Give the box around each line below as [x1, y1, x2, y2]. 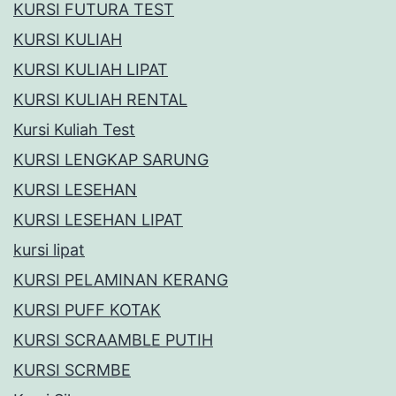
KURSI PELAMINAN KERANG [13, 270, 228, 290]
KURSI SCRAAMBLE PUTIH [13, 331, 213, 350]
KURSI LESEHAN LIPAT [13, 210, 183, 230]
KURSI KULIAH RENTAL [13, 90, 187, 110]
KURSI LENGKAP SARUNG [13, 150, 209, 170]
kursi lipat [13, 240, 85, 260]
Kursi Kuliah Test [13, 120, 135, 140]
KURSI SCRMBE [13, 361, 131, 380]
